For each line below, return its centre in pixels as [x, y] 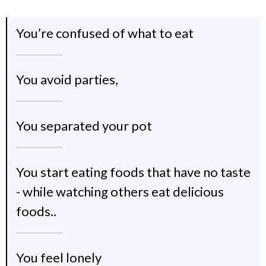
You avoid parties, [67, 79]
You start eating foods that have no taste [133, 172]
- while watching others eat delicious [120, 191]
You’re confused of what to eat [105, 33]
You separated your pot [84, 125]
